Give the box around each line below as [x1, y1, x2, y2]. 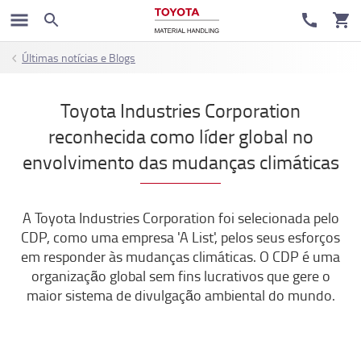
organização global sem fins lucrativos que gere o [31, 266, 330, 285]
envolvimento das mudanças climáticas [22, 148, 339, 175]
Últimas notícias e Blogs [22, 50, 135, 65]
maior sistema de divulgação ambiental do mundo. [26, 285, 335, 305]
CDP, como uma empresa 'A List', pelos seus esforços [21, 227, 340, 247]
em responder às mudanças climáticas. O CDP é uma [21, 247, 340, 266]
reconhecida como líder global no [48, 122, 313, 149]
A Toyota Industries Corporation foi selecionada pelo [22, 208, 339, 227]
